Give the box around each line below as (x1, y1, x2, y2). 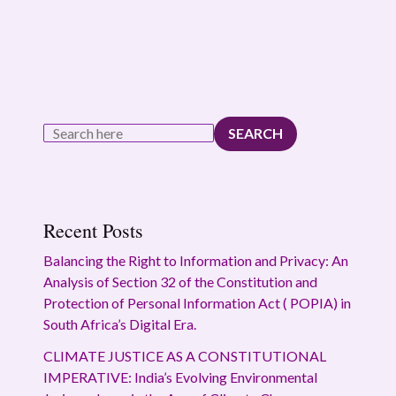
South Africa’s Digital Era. (42, 315, 196, 332)
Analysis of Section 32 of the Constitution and (42, 272, 317, 290)
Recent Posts (42, 217, 143, 243)
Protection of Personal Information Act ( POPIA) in (42, 293, 351, 311)
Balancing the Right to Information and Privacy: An (42, 251, 348, 269)
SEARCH (227, 125, 283, 142)
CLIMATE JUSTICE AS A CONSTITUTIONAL (42, 346, 326, 364)
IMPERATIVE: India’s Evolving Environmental (42, 368, 317, 385)
